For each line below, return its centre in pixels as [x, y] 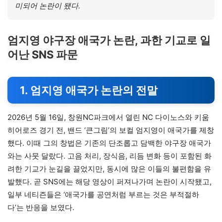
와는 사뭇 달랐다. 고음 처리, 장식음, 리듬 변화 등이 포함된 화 [110, 156]
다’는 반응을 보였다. [41, 208]
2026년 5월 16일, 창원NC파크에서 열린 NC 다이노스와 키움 [108, 117]
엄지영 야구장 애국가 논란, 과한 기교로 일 [109, 40]
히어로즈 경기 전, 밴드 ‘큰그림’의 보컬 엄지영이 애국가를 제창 [111, 130]
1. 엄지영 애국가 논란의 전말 [89, 90]
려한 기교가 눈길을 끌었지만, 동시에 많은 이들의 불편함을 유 [109, 169]
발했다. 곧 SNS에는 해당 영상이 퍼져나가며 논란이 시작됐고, [110, 182]
